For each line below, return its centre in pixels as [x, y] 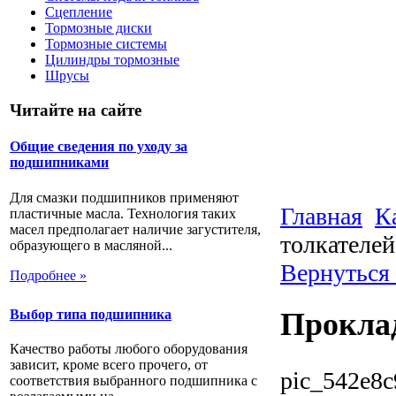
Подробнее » [48, 275]
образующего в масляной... [91, 245]
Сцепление [79, 12]
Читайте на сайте [76, 110]
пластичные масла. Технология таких [123, 213]
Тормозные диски [99, 28]
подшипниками [59, 163]
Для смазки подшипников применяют [124, 197]
